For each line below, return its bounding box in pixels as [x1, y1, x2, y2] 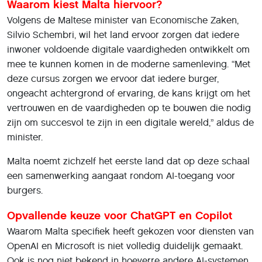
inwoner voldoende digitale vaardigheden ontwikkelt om [7, 43, 250, 55]
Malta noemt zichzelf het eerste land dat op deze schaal [7, 155, 250, 167]
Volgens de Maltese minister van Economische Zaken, [7, 14, 239, 26]
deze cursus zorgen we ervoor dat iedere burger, [7, 73, 219, 84]
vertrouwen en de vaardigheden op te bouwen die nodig [7, 102, 251, 113]
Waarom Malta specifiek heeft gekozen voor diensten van [7, 225, 254, 237]
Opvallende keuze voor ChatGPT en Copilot [7, 208, 232, 222]
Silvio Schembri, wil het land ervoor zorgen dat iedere [7, 29, 239, 40]
